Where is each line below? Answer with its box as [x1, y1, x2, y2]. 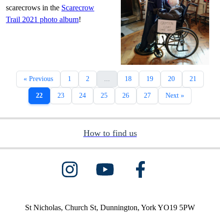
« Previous [24, 75, 53, 82]
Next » [165, 91, 184, 99]
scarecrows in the [6, 3, 61, 12]
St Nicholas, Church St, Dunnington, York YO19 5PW [25, 203, 195, 212]
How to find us [83, 128, 137, 138]
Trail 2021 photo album [6, 15, 79, 24]
